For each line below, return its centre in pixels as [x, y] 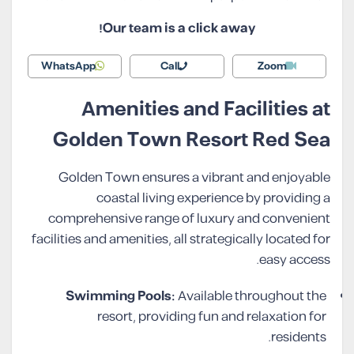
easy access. [295, 260]
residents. [299, 337]
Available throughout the [251, 296]
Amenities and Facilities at [206, 109]
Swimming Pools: [121, 296]
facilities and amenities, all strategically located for [181, 239]
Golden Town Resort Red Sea [192, 140]
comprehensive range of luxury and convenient [189, 218]
